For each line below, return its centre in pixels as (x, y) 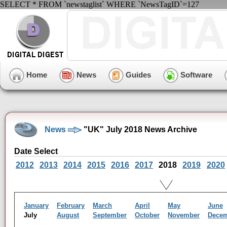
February (71, 205)
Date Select (36, 151)
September (110, 215)
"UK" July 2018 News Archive (139, 129)
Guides (137, 74)
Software (195, 74)
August (68, 215)
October (147, 215)
